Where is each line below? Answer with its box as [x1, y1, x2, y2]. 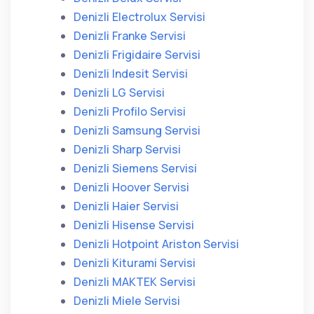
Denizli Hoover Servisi [74, 179, 189, 195]
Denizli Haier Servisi [74, 198, 179, 214]
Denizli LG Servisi [74, 85, 165, 100]
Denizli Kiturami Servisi [74, 255, 196, 271]
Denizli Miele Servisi [74, 293, 180, 308]
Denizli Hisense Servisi [74, 217, 194, 233]
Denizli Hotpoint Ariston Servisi [74, 236, 239, 252]
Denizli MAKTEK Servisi [74, 274, 196, 289]
